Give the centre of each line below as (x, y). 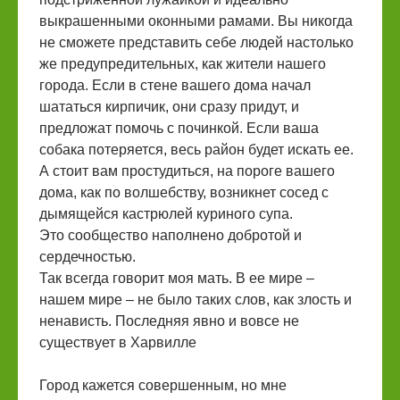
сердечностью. (87, 257)
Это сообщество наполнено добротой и (171, 236)
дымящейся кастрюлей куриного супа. (166, 214)
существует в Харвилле (118, 343)
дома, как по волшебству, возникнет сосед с (184, 193)
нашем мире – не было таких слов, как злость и (196, 300)
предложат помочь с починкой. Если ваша (179, 129)
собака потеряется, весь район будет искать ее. (196, 150)
